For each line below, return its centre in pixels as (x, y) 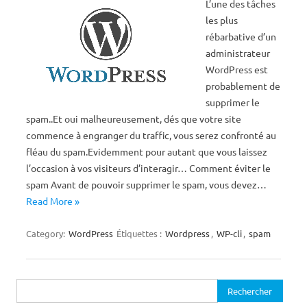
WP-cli (229, 233)
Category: (47, 233)
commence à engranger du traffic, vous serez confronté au (151, 135)
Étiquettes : (140, 233)
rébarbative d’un (241, 36)
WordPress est (237, 69)
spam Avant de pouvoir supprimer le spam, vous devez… (146, 184)
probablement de (243, 86)
